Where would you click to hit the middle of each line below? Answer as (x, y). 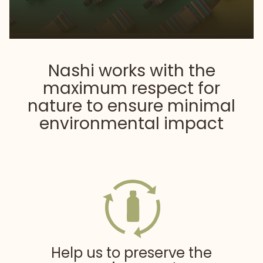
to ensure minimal (161, 106)
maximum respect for (131, 89)
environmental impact (131, 124)
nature (57, 106)
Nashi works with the (131, 71)
